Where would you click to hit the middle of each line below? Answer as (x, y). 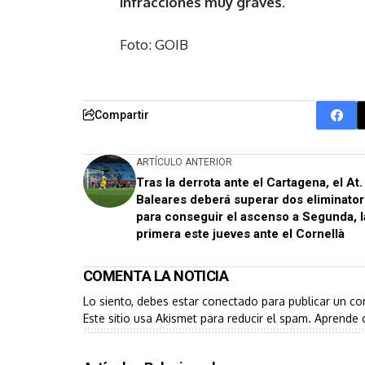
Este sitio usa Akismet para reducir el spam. (199, 318)
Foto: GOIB (154, 44)
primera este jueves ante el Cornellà (240, 233)
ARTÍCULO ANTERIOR (184, 162)
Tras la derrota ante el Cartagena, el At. (249, 182)
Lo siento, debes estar (143, 301)
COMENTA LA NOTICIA (156, 275)
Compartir (122, 114)
